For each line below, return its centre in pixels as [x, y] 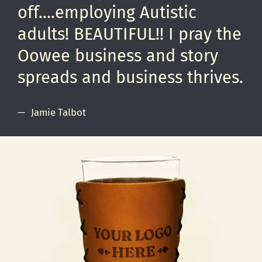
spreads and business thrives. [131, 78]
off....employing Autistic [107, 13]
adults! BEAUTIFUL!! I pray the [130, 35]
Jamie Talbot [58, 113]
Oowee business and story [118, 56]
